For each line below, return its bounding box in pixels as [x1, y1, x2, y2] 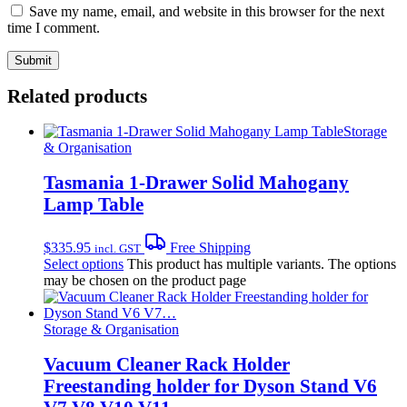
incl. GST [94, 242, 141, 256]
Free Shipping [166, 240, 251, 256]
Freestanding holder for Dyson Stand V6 [44, 375, 377, 397]
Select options [44, 256, 124, 273]
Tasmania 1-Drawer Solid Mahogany [44, 171, 349, 193]
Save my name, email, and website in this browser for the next [29, 4, 384, 20]
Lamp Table [44, 193, 144, 214]
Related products [7, 85, 147, 107]
